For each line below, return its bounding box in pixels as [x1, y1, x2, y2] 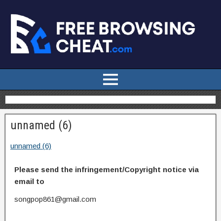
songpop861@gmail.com [14, 194, 96, 203]
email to [14, 177, 44, 185]
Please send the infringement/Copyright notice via [14, 165, 199, 174]
